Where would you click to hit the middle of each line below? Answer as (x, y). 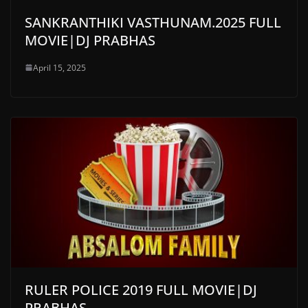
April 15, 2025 (59, 67)
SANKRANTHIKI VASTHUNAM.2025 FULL (153, 22)
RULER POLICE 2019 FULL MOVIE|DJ (141, 290)
